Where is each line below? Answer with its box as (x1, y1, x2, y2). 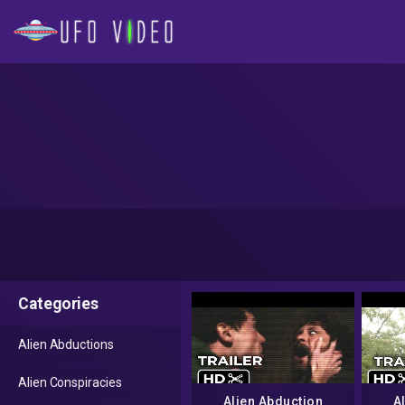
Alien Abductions (18, 337, 114, 352)
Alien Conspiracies (18, 375, 122, 390)
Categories (18, 295, 99, 313)
